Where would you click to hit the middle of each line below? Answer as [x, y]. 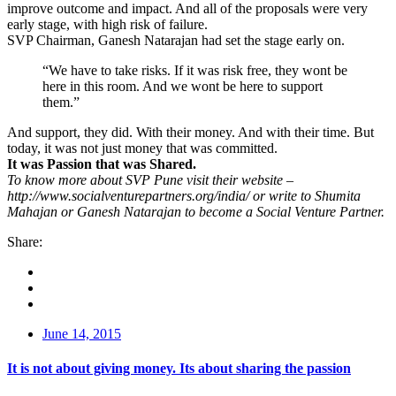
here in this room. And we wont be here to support [183, 86]
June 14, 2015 [82, 333]
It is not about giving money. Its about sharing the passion [179, 368]
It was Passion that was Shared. [102, 164]
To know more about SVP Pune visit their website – [150, 179]
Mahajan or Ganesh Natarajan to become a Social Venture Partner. [196, 211]
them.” [61, 102]
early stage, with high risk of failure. [107, 24]
